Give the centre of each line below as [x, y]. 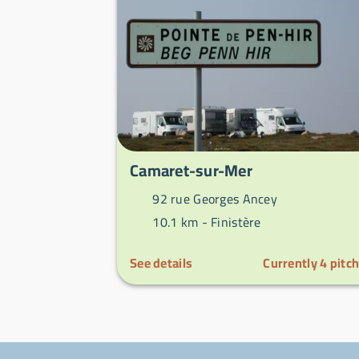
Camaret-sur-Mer [191, 171]
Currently [292, 263]
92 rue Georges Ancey [214, 199]
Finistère [236, 222]
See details [161, 263]
